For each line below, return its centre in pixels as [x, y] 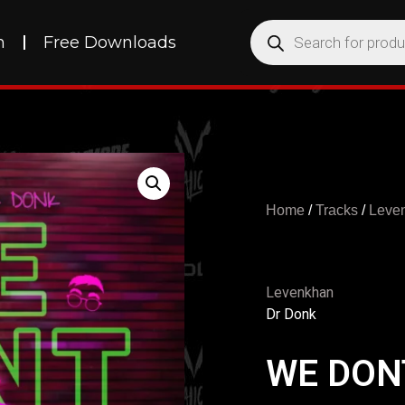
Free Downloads [109, 42]
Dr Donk [291, 314]
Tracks [337, 210]
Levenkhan [300, 292]
